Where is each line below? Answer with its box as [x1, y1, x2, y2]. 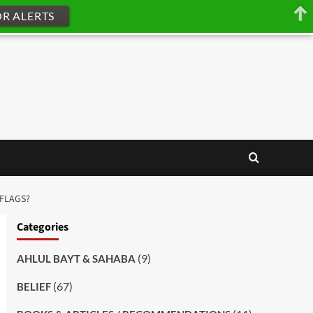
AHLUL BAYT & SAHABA [16, 252, 136, 265]
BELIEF [16, 279, 51, 293]
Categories [16, 219, 68, 235]
